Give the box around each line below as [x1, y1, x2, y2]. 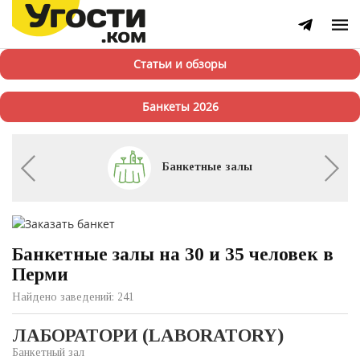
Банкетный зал [12, 346, 84, 358]
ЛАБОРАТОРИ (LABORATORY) [12, 325, 284, 346]
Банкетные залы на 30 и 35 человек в [12, 243, 333, 264]
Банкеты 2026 [141, 99, 219, 114]
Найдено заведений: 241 [12, 290, 134, 303]
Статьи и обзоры [133, 56, 227, 72]
